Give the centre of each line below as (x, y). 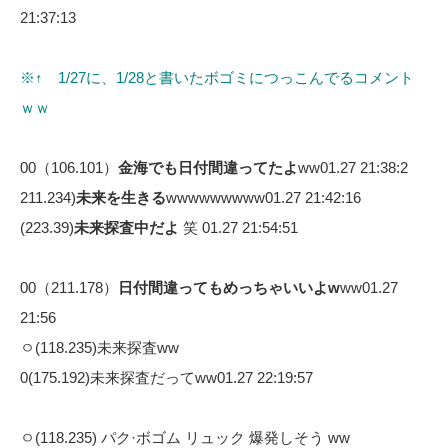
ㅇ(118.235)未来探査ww (99, 347)
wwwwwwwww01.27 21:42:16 (263, 197)
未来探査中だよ (126, 227)
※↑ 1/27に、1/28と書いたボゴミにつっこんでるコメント (217, 77)
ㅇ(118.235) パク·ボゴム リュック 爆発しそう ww (185, 437)
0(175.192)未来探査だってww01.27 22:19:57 (166, 377)
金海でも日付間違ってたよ (208, 167)
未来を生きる (121, 197)
